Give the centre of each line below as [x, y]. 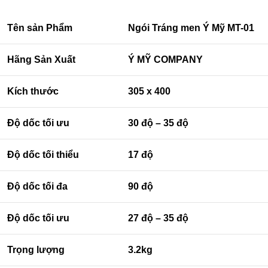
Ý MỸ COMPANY [165, 59]
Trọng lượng [36, 249]
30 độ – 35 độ [158, 123]
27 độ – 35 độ [158, 218]
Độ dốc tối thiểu [43, 154]
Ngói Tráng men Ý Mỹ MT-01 [191, 28]
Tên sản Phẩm [40, 28]
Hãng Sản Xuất [41, 59]
